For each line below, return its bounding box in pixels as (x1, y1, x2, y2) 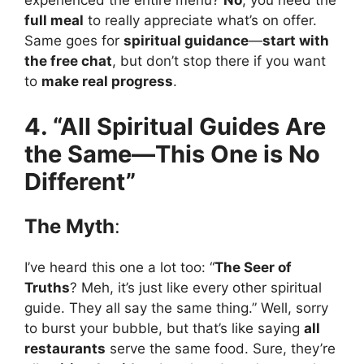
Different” (24, 167, 136, 196)
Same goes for (24, 32, 123, 50)
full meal (24, 12, 84, 29)
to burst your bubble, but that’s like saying (24, 319, 304, 336)
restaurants (24, 340, 106, 357)
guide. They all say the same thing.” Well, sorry (24, 299, 328, 316)
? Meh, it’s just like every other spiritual (70, 279, 322, 296)
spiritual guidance (123, 32, 249, 50)
